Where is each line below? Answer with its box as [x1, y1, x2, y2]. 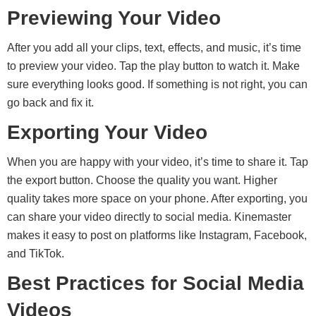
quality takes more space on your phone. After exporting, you [7, 193, 308, 205]
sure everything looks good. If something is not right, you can [7, 78, 308, 90]
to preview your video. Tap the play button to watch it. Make [7, 60, 300, 72]
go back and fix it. [7, 97, 94, 109]
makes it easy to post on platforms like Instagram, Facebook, [7, 229, 307, 241]
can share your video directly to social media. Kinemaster [7, 211, 291, 223]
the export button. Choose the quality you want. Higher [7, 174, 277, 186]
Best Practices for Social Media [7, 272, 304, 294]
